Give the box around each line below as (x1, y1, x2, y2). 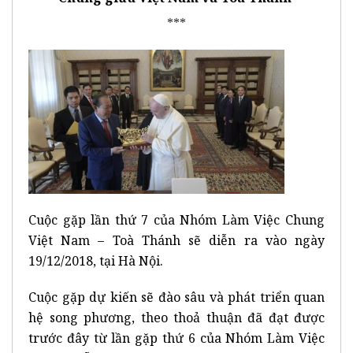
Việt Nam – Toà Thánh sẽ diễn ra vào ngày (28, 232, 325, 250)
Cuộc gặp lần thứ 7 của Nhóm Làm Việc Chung (28, 211, 325, 229)
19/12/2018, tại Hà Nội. (28, 252, 163, 270)
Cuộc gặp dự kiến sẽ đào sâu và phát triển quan (28, 288, 325, 307)
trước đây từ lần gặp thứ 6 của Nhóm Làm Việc (28, 329, 325, 347)
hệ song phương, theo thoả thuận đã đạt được (28, 309, 325, 327)
